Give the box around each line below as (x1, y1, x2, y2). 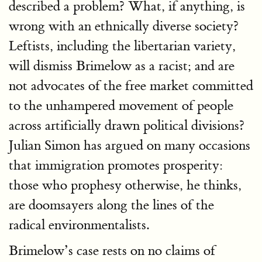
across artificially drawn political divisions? (9, 116, 244, 134)
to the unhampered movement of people (9, 96, 233, 114)
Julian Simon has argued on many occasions (9, 136, 250, 154)
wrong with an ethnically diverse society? (9, 17, 239, 35)
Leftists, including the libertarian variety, (9, 37, 236, 54)
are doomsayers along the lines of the (9, 196, 214, 213)
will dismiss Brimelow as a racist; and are (9, 57, 235, 74)
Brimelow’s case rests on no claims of (9, 242, 215, 259)
